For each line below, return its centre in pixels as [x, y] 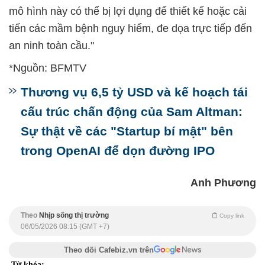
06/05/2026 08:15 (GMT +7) [65, 227]
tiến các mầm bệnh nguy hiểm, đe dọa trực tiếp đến [130, 29]
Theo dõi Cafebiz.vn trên [109, 250]
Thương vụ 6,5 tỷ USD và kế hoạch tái [134, 92]
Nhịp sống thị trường [74, 216]
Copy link [232, 216]
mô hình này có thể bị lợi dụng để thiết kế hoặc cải [128, 12]
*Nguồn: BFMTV [48, 68]
